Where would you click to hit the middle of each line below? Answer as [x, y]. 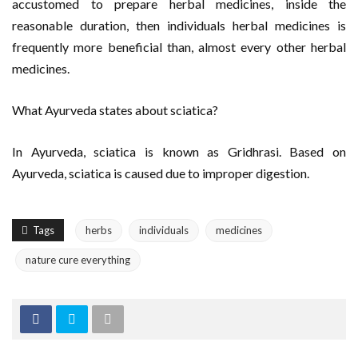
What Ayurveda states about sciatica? [115, 110]
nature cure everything [78, 260]
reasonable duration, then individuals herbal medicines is [179, 25]
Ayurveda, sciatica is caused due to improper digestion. [161, 173]
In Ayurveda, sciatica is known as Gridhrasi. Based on [179, 151]
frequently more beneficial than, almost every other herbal [179, 47]
